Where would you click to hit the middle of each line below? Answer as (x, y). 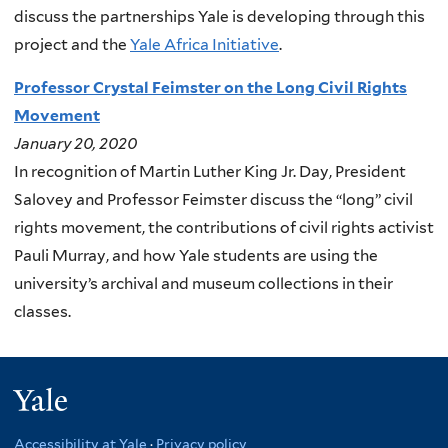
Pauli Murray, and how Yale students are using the (196, 256)
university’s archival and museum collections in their (203, 284)
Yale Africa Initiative (204, 44)
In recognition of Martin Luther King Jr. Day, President (210, 172)
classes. (42, 312)
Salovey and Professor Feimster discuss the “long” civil (213, 200)
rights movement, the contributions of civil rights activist (224, 228)
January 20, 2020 (75, 144)
